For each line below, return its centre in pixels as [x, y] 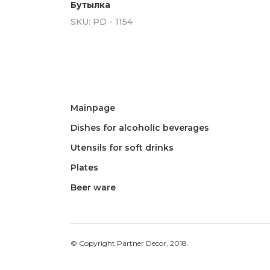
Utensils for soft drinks [122, 148]
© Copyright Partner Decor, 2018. [130, 243]
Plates [84, 168]
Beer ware [93, 187]
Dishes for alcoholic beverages [140, 128]
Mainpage [93, 108]
